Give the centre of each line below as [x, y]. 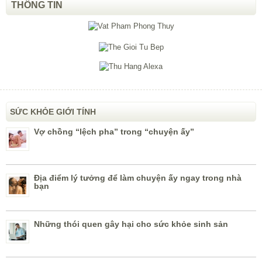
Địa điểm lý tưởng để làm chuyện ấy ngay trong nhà [138, 178]
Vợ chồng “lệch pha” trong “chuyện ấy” [114, 132]
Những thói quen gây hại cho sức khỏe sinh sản [131, 224]
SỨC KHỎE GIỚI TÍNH [53, 112]
